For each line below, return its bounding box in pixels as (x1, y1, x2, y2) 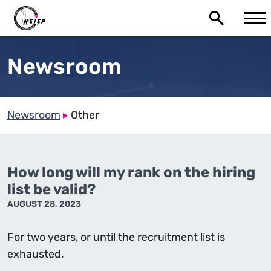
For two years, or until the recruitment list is (7, 230, 225, 244)
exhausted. (7, 247, 64, 261)
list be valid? (7, 181, 96, 198)
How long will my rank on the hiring (7, 164, 255, 181)
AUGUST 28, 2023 (7, 199, 81, 209)
